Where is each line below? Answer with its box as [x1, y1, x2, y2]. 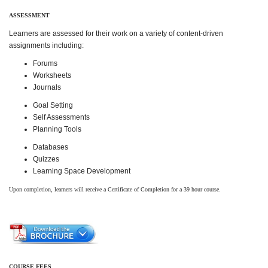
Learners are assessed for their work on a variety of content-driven [9, 29, 223, 38]
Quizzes [33, 155, 59, 163]
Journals [33, 83, 61, 92]
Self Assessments [33, 113, 90, 121]
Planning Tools [33, 125, 81, 133]
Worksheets [33, 71, 71, 80]
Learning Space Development [33, 167, 130, 175]
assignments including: [9, 41, 84, 50]
